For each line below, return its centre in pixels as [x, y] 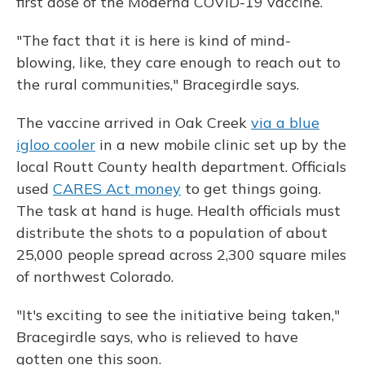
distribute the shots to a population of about [172, 232]
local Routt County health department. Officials [181, 166]
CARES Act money [117, 188]
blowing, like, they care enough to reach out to [178, 62]
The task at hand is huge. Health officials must [178, 210]
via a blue [285, 122]
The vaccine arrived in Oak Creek [134, 122]
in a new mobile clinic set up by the [221, 144]
